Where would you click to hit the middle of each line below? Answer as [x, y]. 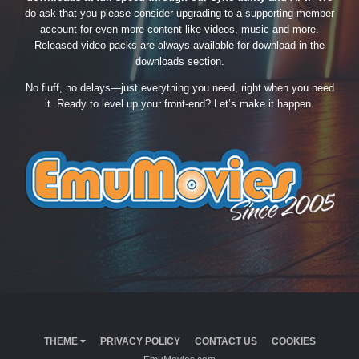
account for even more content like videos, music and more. [179, 30]
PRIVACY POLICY [140, 341]
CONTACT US [226, 341]
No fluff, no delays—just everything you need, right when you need [179, 88]
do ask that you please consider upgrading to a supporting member [179, 14]
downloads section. [179, 62]
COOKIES [293, 341]
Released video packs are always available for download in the [179, 46]
